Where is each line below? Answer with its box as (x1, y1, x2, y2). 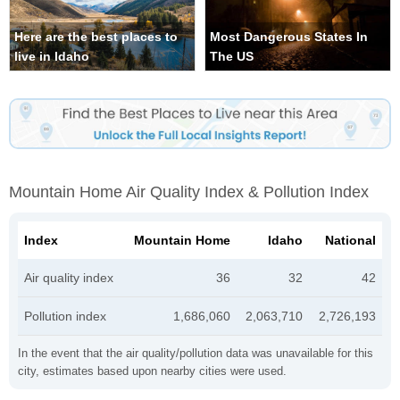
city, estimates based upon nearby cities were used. (18, 363, 287, 378)
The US (210, 49, 254, 64)
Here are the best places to (14, 29, 178, 45)
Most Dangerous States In (210, 29, 368, 45)
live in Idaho (14, 49, 89, 64)
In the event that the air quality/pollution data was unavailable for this (18, 346, 373, 360)
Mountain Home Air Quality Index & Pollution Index (9, 182, 369, 201)
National (325, 232, 376, 247)
